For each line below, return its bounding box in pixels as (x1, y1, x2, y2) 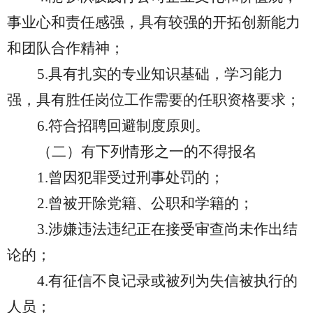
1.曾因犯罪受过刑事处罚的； (37, 169, 224, 186)
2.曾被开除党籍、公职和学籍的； (37, 195, 254, 212)
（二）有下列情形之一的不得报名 (37, 143, 257, 160)
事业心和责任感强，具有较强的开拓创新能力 (7, 14, 300, 31)
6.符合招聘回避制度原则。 (37, 117, 210, 134)
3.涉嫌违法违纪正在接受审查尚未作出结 (37, 221, 298, 238)
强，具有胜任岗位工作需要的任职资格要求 (7, 92, 286, 108)
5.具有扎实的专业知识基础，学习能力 (37, 66, 283, 82)
